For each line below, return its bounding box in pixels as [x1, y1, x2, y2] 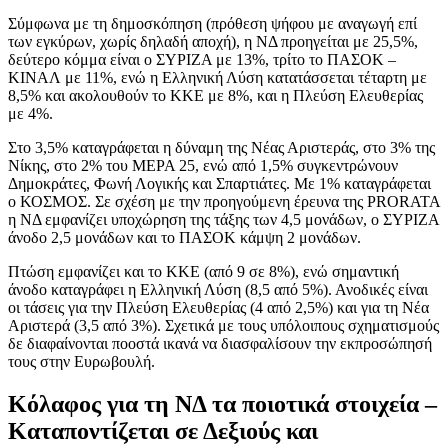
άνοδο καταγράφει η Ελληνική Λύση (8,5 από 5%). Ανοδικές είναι [8, 280, 428, 298]
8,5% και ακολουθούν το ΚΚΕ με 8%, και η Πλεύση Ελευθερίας [8, 86, 423, 104]
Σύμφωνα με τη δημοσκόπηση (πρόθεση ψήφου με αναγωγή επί [8, 14, 417, 32]
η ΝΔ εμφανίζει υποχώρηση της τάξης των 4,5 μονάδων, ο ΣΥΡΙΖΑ [8, 210, 439, 228]
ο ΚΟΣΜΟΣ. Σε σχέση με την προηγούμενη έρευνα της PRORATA [8, 192, 440, 210]
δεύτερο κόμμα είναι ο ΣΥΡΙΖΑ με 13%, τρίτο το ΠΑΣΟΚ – [8, 50, 396, 68]
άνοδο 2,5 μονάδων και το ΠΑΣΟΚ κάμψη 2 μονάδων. [8, 228, 361, 246]
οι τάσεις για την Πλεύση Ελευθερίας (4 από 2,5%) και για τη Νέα [8, 298, 429, 316]
